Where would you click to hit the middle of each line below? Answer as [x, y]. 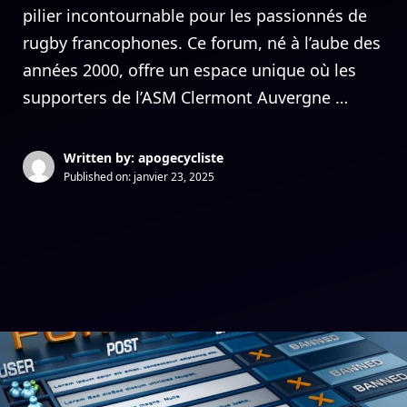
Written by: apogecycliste [144, 158]
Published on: [99, 177]
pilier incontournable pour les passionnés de [195, 15]
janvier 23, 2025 [174, 177]
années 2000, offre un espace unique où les [189, 70]
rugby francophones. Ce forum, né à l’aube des [202, 43]
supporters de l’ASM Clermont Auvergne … [185, 97]
